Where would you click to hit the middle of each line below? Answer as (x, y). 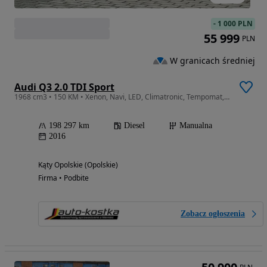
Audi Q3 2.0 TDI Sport (64, 87)
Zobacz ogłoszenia (213, 214)
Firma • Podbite (63, 178)
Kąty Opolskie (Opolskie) (78, 165)
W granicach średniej (212, 60)
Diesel (134, 126)
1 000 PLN (235, 24)
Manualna (196, 126)
